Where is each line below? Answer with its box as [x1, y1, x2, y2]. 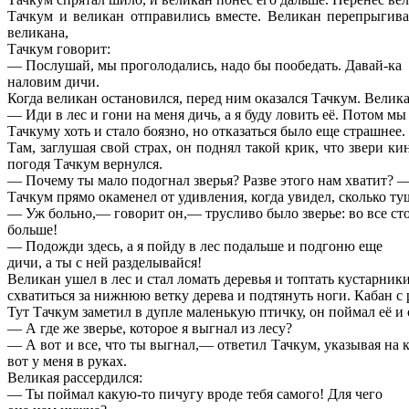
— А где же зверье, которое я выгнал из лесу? [7, 320, 292, 336]
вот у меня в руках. [7, 352, 127, 369]
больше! [7, 221, 58, 237]
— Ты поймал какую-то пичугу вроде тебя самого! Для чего [7, 385, 383, 402]
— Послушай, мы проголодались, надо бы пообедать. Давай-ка [7, 57, 402, 73]
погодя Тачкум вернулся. [7, 155, 163, 172]
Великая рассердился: [7, 369, 142, 385]
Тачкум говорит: [7, 40, 110, 57]
